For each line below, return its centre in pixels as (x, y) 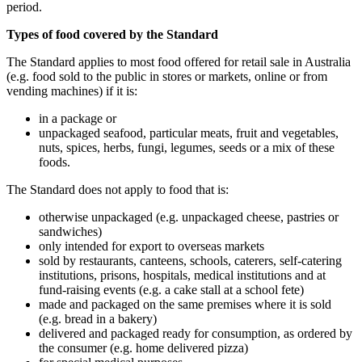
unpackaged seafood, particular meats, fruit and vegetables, (189, 133)
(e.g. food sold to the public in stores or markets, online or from (167, 76)
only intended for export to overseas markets (152, 246)
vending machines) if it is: (72, 90)
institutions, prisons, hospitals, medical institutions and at (182, 275)
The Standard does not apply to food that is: (118, 189)
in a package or (78, 118)
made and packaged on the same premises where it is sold (185, 304)
